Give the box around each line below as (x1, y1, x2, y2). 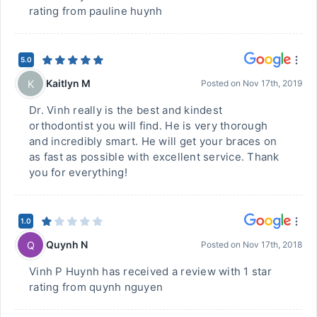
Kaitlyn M (46, 76, 91, 89)
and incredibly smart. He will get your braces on (29, 134, 277, 148)
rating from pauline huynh (29, 4, 163, 18)
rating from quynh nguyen (29, 280, 163, 294)
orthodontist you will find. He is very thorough (29, 119, 268, 132)
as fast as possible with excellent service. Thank (29, 150, 279, 163)
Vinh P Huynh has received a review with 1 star (29, 265, 272, 278)
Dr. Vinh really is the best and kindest (29, 103, 223, 117)
